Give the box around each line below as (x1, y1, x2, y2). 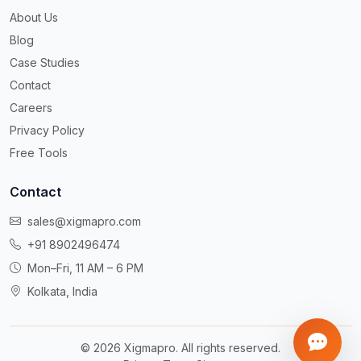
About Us (10, 10, 58, 24)
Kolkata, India (27, 284, 98, 298)
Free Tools (10, 145, 68, 160)
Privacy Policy (10, 122, 85, 137)
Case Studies (10, 55, 80, 69)
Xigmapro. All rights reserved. (121, 340, 280, 355)
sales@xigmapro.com (27, 214, 141, 228)
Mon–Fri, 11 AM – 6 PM (27, 260, 143, 275)
